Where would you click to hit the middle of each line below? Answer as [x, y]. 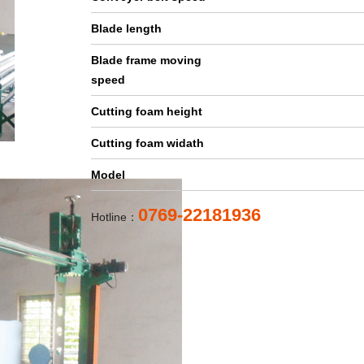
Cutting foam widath [147, 143]
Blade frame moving [146, 60]
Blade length [126, 28]
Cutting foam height [147, 111]
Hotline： [115, 217]
